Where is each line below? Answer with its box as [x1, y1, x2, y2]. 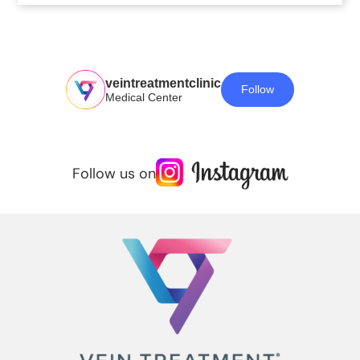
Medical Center [105, 91, 182, 104]
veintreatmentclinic [105, 76, 221, 91]
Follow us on [72, 164, 156, 184]
